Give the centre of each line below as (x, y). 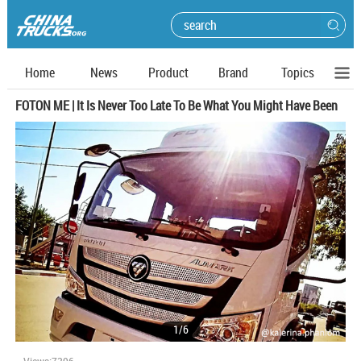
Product (168, 73)
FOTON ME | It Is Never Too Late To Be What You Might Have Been (176, 106)
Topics (297, 73)
